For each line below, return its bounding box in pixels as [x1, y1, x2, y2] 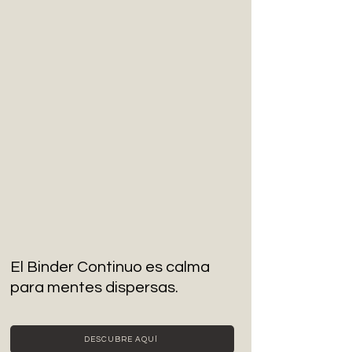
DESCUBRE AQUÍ [83, 335, 158, 344]
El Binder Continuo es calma [10, 259, 210, 276]
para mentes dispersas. [10, 280, 178, 296]
